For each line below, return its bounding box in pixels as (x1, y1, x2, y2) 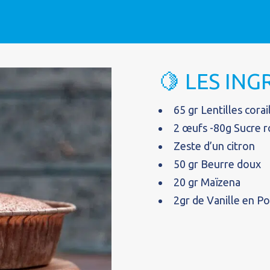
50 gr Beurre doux (174, 158, 262, 170)
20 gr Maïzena (174, 176, 241, 188)
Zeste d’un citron (174, 140, 256, 152)
